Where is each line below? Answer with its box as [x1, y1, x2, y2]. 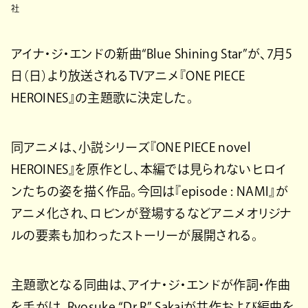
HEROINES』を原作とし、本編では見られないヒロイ [11, 162, 287, 175]
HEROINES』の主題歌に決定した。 [11, 91, 194, 104]
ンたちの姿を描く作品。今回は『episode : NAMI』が [11, 184, 288, 197]
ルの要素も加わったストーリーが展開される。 [11, 228, 258, 241]
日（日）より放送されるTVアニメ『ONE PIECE [11, 69, 245, 82]
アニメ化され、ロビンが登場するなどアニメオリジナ [11, 206, 292, 219]
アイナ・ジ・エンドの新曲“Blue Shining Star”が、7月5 [11, 47, 293, 60]
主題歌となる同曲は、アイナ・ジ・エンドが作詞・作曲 [11, 278, 290, 291]
